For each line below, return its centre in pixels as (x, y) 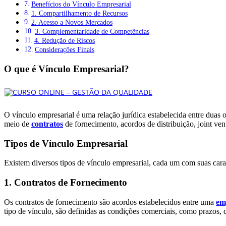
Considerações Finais (64, 50)
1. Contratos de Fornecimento (66, 183)
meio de (18, 124)
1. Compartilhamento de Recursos (79, 13)
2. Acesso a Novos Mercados (72, 22)
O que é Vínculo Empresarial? (67, 69)
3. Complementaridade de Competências (92, 32)
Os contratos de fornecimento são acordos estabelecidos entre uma (110, 202)
